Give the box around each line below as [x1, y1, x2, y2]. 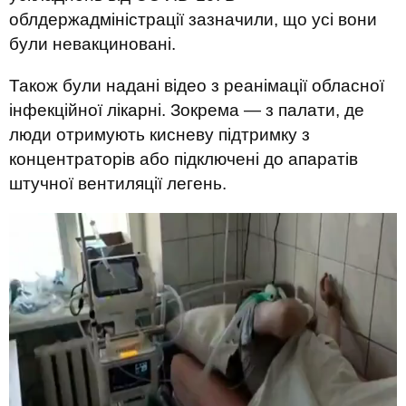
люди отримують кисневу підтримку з [9, 125, 310, 144]
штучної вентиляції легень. [9, 174, 227, 193]
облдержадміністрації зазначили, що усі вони [9, 10, 377, 29]
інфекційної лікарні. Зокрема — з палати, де [9, 101, 364, 120]
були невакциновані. [9, 34, 176, 53]
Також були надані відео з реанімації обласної [9, 76, 384, 95]
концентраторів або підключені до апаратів [9, 150, 358, 169]
